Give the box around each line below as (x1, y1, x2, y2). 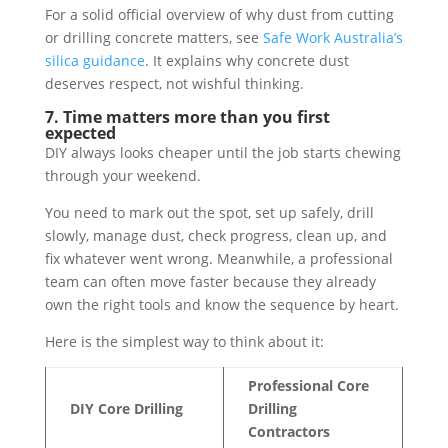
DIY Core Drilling (69, 399, 183, 419)
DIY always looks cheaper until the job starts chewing (44, 143, 401, 163)
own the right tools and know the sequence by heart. (44, 295, 399, 315)
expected (44, 122, 116, 145)
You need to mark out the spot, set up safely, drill (44, 203, 374, 223)
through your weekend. (44, 166, 201, 186)
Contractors (247, 422, 330, 442)
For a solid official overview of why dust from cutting (44, 5, 394, 25)
